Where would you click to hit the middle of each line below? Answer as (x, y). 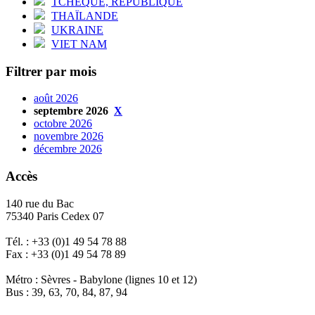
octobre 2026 (63, 124)
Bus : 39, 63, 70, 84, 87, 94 (66, 292)
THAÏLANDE (85, 15)
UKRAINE (77, 30)
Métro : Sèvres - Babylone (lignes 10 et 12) (101, 279)
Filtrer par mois (51, 71)
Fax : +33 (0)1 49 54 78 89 (66, 254)
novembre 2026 (69, 136)
